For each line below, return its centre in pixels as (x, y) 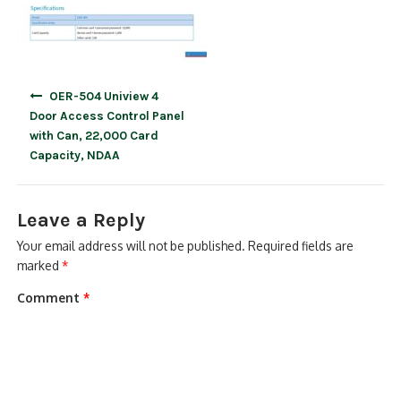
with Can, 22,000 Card (94, 135)
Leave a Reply (81, 221)
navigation (47, 107)
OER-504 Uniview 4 (103, 95)
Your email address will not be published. (132, 246)
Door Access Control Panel (107, 115)
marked (40, 266)
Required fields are (301, 246)
